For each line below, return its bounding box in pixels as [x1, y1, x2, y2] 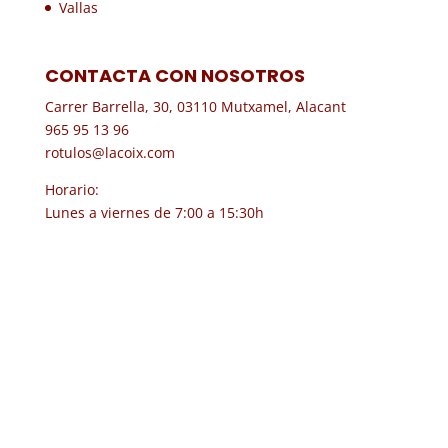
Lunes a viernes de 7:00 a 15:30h [44, 203, 264, 222]
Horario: [44, 180, 99, 199]
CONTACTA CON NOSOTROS [44, 63, 305, 88]
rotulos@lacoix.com [44, 143, 175, 162]
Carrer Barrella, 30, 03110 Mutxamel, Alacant [44, 97, 346, 116]
